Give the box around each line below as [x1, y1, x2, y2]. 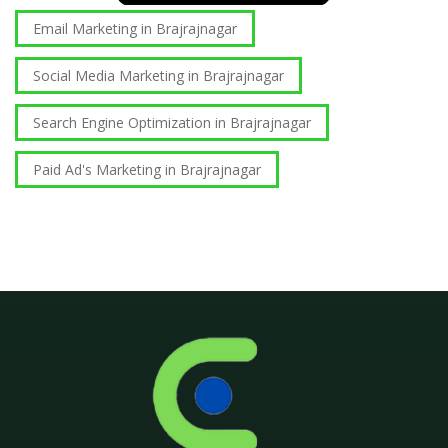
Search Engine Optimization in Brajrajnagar [33, 112, 311, 132]
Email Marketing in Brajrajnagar [33, 18, 237, 38]
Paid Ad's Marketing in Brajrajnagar [33, 159, 261, 179]
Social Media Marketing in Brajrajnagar [33, 65, 284, 85]
